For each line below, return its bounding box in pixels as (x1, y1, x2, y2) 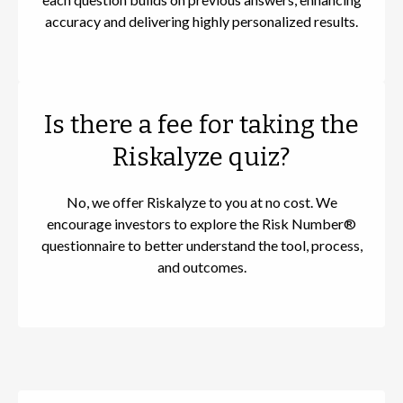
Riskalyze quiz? (112, 142, 291, 173)
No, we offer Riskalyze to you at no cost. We (66, 193, 337, 211)
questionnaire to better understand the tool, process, (40, 237, 363, 255)
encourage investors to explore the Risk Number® (47, 215, 356, 233)
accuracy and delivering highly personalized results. (45, 13, 358, 31)
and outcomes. (157, 258, 246, 276)
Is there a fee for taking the (44, 110, 359, 140)
